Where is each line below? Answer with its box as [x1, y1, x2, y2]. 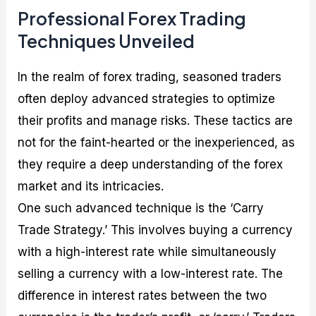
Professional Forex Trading [18, 7, 247, 30]
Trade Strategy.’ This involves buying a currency [18, 223, 293, 238]
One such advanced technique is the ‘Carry [18, 201, 265, 216]
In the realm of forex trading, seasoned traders [18, 70, 282, 85]
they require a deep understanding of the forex [18, 157, 284, 172]
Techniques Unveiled [18, 30, 195, 53]
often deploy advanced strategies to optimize [18, 92, 276, 107]
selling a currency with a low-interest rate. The [18, 267, 284, 281]
